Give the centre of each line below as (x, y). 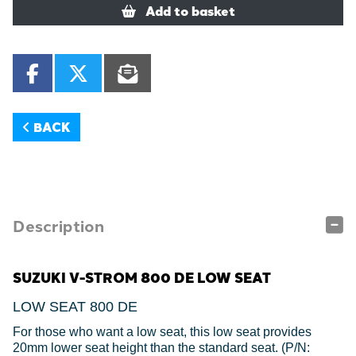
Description (58, 226)
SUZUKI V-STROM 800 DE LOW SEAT (142, 278)
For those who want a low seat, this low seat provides (162, 332)
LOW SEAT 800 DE (75, 307)
